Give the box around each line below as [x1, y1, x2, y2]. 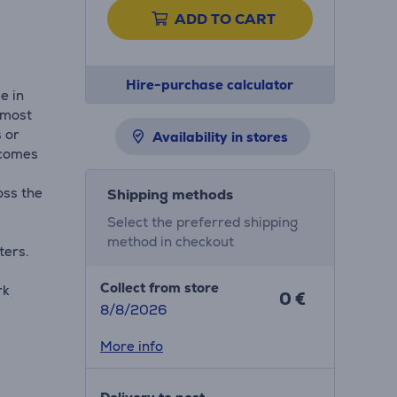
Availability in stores [152, 128, 288, 145]
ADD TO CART [174, 10, 276, 28]
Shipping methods [106, 185, 233, 204]
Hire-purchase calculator [126, 76, 294, 93]
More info [99, 338, 163, 354]
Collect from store [99, 279, 219, 296]
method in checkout [106, 233, 234, 250]
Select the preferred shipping [106, 214, 298, 230]
